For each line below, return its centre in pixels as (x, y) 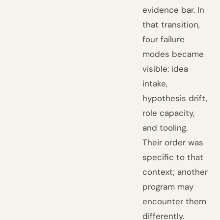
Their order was (173, 142)
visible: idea (165, 69)
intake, (155, 83)
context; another (175, 172)
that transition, (171, 25)
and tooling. (165, 128)
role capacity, (169, 113)
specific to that (173, 157)
